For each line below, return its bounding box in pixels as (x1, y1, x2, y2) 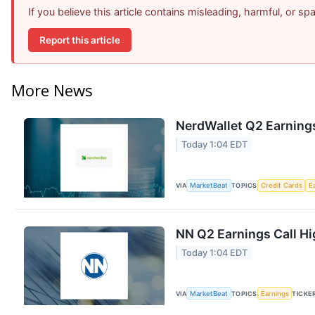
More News (11, 79, 93, 101)
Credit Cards (260, 181, 302, 190)
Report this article (39, 34, 120, 46)
